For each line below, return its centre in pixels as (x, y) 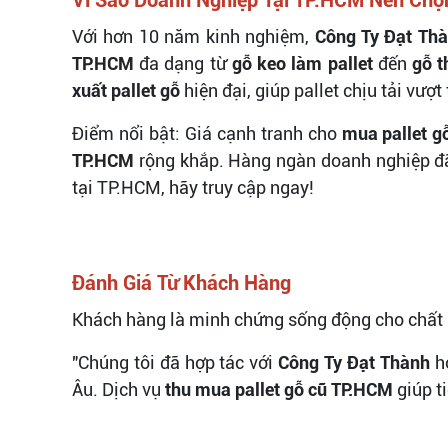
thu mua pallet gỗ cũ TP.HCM (279, 389)
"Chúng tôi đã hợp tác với (175, 362)
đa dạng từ (183, 63)
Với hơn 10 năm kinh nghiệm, (193, 36)
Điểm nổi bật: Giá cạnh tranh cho (207, 133)
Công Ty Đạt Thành (354, 362)
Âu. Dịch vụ (118, 389)
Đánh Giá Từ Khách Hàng (181, 282)
